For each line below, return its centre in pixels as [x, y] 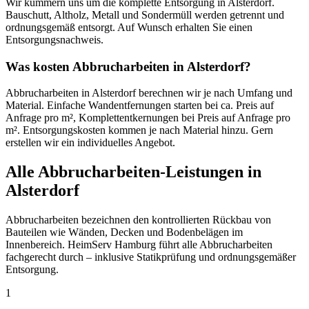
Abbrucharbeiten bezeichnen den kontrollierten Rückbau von [138, 220]
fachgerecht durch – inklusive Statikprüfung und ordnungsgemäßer [151, 257]
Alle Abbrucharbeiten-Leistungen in [133, 172]
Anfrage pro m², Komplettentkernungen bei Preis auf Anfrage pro [148, 118]
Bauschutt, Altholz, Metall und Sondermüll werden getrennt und [145, 14]
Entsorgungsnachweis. [54, 39]
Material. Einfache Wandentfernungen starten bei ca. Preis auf [140, 106]
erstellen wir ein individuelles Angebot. [90, 143]
